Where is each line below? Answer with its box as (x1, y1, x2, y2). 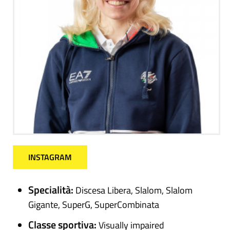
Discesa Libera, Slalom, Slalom (75, 183, 193, 198)
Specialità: (28, 182, 75, 198)
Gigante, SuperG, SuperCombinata (28, 198, 159, 212)
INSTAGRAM (28, 151, 72, 164)
